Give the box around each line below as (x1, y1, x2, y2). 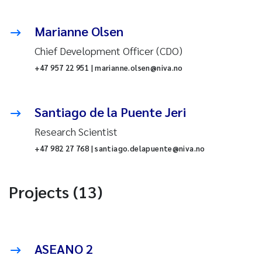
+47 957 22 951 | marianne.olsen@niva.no (34, 63, 183, 73)
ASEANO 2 (34, 240, 93, 257)
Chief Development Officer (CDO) (34, 44, 182, 58)
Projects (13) (8, 181, 102, 202)
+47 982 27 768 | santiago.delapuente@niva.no (34, 143, 205, 154)
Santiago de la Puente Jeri (34, 104, 186, 120)
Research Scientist (34, 125, 118, 139)
